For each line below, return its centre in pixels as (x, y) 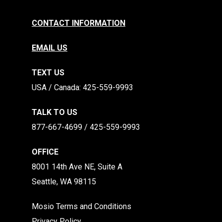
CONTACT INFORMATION (79, 23)
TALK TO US (55, 112)
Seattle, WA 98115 (64, 182)
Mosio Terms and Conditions (82, 206)
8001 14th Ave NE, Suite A (77, 167)
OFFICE (45, 152)
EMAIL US (50, 48)
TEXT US (48, 73)
